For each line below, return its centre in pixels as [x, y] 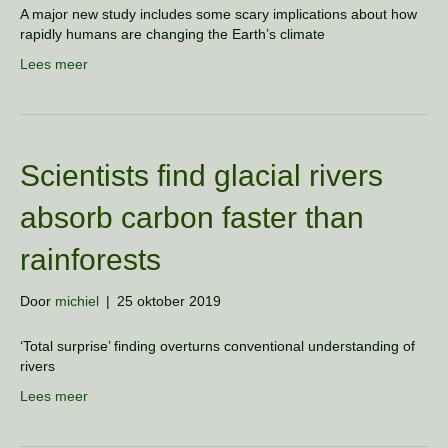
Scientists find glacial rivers [201, 175]
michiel [77, 301]
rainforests [90, 259]
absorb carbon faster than [192, 217]
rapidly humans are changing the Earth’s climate [172, 34]
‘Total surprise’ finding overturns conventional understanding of [217, 346]
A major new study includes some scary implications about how [218, 14]
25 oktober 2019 [169, 301]
